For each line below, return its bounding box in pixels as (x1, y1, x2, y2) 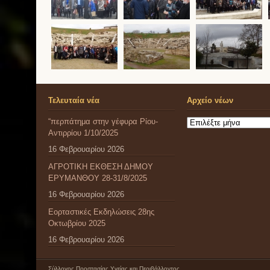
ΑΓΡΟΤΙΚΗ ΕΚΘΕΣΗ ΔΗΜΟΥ (48, 162, 153, 172)
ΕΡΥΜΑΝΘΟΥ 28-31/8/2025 (48, 174, 147, 183)
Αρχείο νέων (187, 96, 233, 105)
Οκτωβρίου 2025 (48, 219, 105, 228)
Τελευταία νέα (48, 96, 99, 105)
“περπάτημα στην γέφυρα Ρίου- (48, 117, 158, 127)
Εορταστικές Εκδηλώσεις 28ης (48, 207, 154, 217)
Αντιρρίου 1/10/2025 (48, 128, 118, 138)
